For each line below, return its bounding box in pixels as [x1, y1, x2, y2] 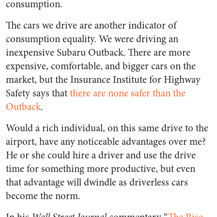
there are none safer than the [70, 86, 186, 100]
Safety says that [6, 86, 70, 100]
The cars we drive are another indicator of [6, 18, 176, 32]
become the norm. [6, 189, 80, 203]
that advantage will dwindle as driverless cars [6, 175, 188, 189]
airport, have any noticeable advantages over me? [6, 135, 206, 149]
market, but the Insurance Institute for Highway [6, 73, 201, 87]
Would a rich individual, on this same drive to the [6, 121, 208, 135]
